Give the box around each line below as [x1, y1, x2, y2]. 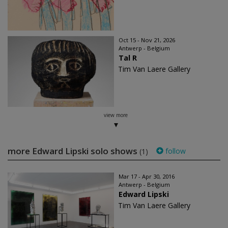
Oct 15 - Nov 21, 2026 [119, 36, 175, 44]
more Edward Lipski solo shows [8, 145, 139, 157]
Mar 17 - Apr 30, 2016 [119, 172, 175, 180]
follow [163, 146, 186, 156]
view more [103, 111, 128, 119]
